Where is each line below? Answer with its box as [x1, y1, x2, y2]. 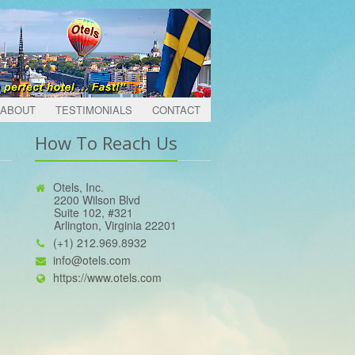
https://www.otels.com [52, 269, 162, 286]
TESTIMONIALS [55, 102, 132, 118]
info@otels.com [52, 252, 131, 269]
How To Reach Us [34, 131, 177, 155]
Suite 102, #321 [34, 204, 133, 221]
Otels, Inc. [52, 179, 104, 196]
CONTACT [152, 102, 200, 118]
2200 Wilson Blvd [34, 192, 140, 208]
